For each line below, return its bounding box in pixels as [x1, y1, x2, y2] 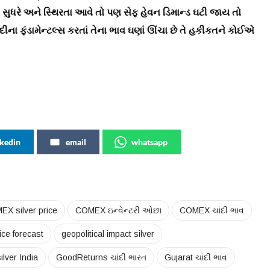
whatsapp [131, 137, 168, 148]
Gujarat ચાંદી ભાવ [165, 253, 227, 263]
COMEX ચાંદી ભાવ [180, 206, 244, 216]
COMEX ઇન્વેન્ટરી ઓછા [75, 206, 162, 216]
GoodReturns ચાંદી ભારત [56, 253, 146, 263]
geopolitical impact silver [61, 229, 154, 239]
